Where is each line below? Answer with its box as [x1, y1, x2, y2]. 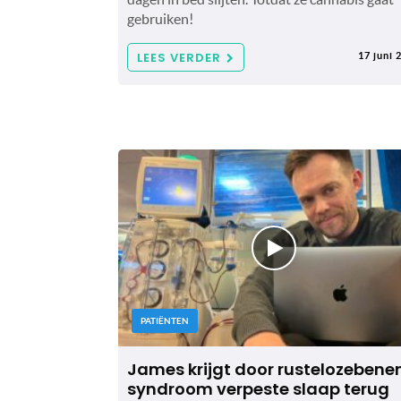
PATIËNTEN [141, 315, 189, 326]
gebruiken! [127, 10, 193, 27]
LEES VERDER [137, 48, 221, 66]
